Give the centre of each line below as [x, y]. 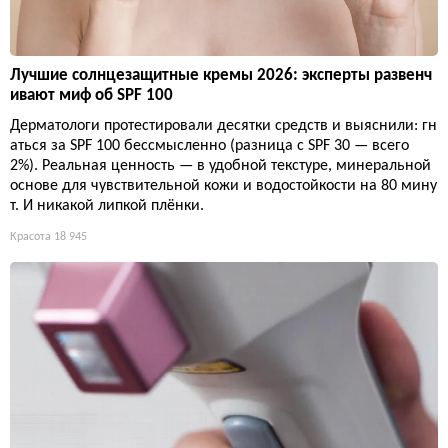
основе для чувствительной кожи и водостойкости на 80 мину [223, 185]
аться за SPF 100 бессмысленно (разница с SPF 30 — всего [209, 145]
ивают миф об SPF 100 [91, 95]
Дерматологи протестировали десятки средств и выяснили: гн [223, 125]
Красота [30, 236]
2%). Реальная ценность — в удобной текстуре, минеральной [220, 165]
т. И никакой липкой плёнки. [107, 205]
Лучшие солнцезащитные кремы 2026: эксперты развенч [221, 75]
